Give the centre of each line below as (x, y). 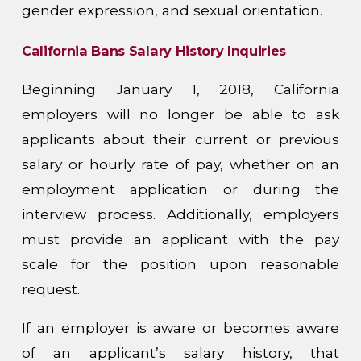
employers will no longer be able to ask (180, 114)
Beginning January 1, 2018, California (180, 89)
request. (50, 288)
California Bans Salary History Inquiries (154, 51)
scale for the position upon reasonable (180, 263)
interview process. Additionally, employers (180, 214)
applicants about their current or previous (180, 139)
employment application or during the (180, 189)
